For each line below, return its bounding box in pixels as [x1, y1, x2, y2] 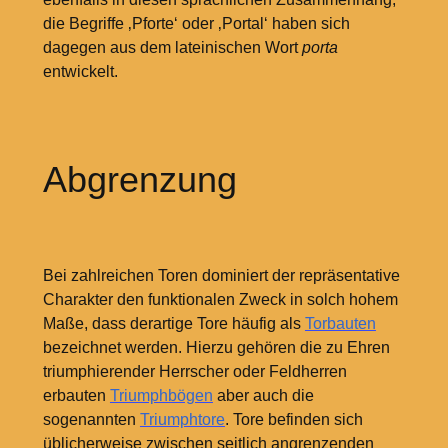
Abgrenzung [42, 158, 237, 200]
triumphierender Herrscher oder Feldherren [42, 362, 347, 380]
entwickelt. [42, 63, 118, 81]
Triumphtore [139, 410, 225, 428]
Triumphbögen [109, 386, 213, 404]
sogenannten [42, 410, 140, 428]
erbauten [42, 386, 110, 404]
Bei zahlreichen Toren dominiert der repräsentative [42, 266, 400, 284]
